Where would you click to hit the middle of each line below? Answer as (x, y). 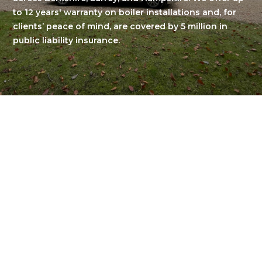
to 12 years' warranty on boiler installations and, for (125, 12)
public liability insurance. (67, 40)
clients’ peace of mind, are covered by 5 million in (120, 26)
